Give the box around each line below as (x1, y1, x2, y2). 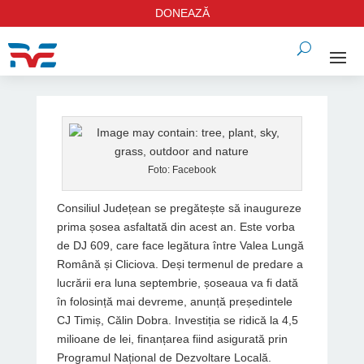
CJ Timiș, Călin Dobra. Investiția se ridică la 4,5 (56, 314, 298, 327)
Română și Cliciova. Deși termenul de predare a (56, 258, 303, 271)
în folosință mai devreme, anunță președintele (56, 295, 292, 308)
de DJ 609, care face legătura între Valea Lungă (56, 239, 304, 252)
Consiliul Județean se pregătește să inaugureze (56, 201, 301, 214)
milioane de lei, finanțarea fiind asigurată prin (56, 332, 288, 345)
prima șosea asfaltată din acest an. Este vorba (56, 220, 295, 233)
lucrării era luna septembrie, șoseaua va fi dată (56, 276, 298, 289)
